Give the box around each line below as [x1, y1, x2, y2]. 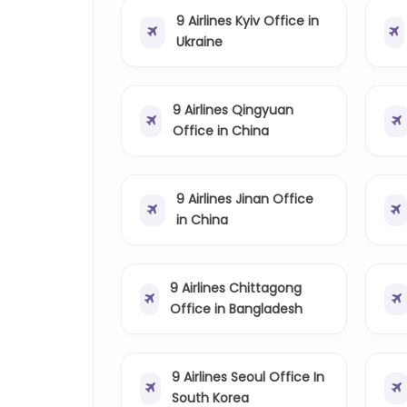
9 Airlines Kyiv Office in [175, 12, 319, 31]
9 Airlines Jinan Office [175, 190, 313, 209]
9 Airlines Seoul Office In [172, 368, 325, 387]
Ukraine [175, 33, 223, 52]
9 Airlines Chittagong [169, 279, 302, 298]
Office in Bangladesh [169, 300, 303, 319]
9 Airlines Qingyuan [173, 101, 294, 120]
